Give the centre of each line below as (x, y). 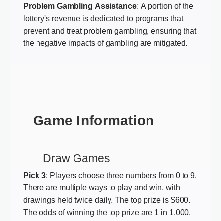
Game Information (94, 120)
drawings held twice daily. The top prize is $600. (107, 200)
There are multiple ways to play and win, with (102, 188)
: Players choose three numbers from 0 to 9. (121, 176)
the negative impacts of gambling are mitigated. (105, 43)
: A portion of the (165, 6)
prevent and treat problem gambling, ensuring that (110, 31)
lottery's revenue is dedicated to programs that (103, 18)
